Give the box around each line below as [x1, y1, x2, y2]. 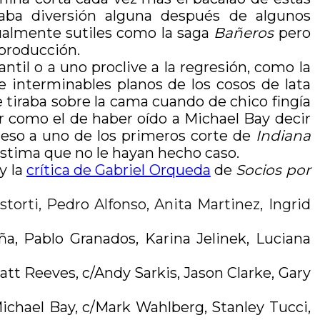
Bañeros [214, 24, 274, 41]
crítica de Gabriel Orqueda [26, 161, 211, 179]
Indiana [255, 127, 311, 144]
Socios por [236, 161, 311, 179]
